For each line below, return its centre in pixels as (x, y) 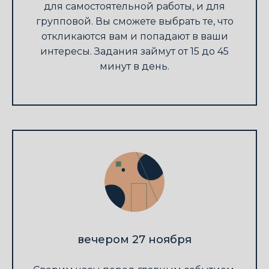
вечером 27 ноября (134, 240)
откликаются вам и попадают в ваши (134, 37)
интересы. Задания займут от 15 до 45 (134, 52)
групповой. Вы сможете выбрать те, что (134, 22)
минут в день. (134, 67)
